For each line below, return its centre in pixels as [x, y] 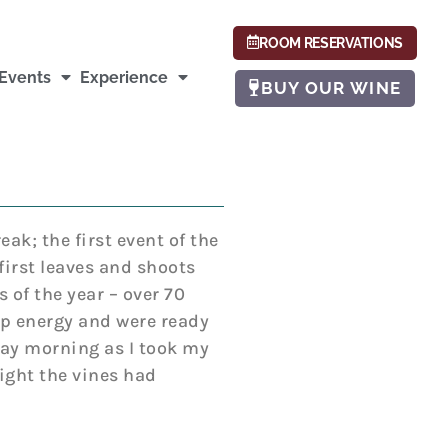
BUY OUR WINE [331, 87]
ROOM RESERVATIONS [331, 42]
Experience [124, 77]
